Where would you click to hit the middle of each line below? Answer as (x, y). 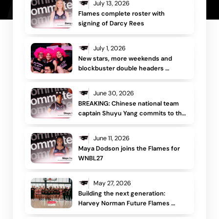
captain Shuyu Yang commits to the (132, 113)
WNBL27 (92, 158)
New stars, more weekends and (125, 58)
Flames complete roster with (122, 13)
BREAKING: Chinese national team (129, 103)
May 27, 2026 (112, 183)
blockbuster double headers (121, 68)
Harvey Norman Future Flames (124, 203)
